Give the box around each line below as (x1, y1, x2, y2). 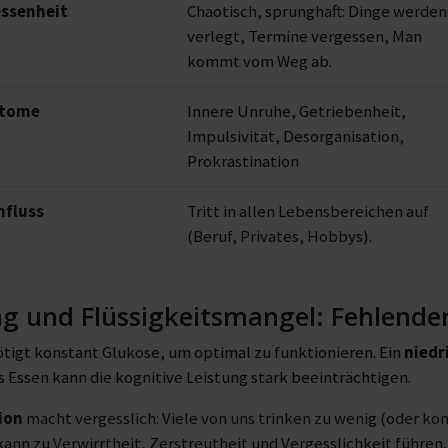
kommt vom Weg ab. (187, 50, 332, 72)
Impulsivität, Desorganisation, (187, 125, 404, 147)
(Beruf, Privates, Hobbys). (187, 225, 372, 247)
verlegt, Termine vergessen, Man (187, 25, 422, 47)
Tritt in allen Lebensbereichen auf (187, 200, 429, 222)
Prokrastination (187, 150, 299, 172)
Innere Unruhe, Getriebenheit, (187, 100, 406, 122)
